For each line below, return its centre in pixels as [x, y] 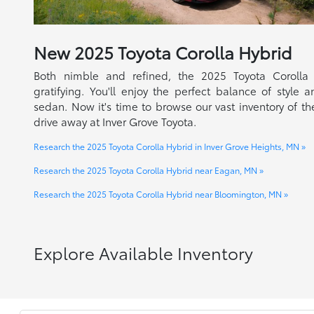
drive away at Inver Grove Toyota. [115, 121]
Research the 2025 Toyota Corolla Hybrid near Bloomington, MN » [161, 193]
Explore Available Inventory [144, 252]
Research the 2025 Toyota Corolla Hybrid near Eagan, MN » [149, 170]
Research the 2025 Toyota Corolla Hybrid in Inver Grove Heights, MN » [170, 146]
